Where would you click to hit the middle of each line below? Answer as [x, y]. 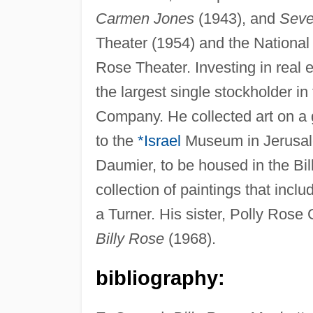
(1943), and [236, 18]
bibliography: [160, 278]
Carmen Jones [145, 18]
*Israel [159, 140]
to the [116, 140]
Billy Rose [130, 238]
